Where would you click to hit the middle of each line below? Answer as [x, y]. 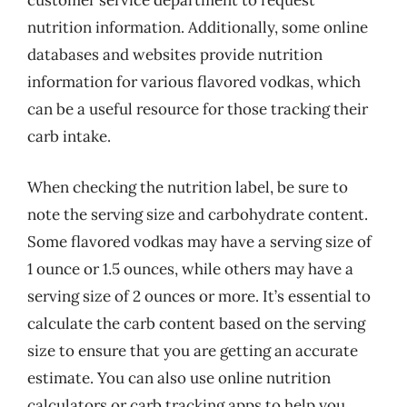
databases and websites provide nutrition [175, 55]
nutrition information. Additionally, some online [198, 27]
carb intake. [69, 136]
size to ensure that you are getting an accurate [193, 350]
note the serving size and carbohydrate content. [198, 214]
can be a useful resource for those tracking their [198, 109]
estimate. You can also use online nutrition [179, 377]
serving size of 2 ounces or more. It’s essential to [199, 296]
